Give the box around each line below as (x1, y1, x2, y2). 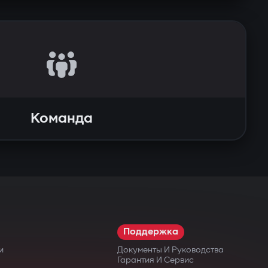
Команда (30, 109, 93, 127)
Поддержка (123, 226, 178, 237)
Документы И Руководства (117, 245, 224, 255)
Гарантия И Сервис (117, 255, 194, 265)
